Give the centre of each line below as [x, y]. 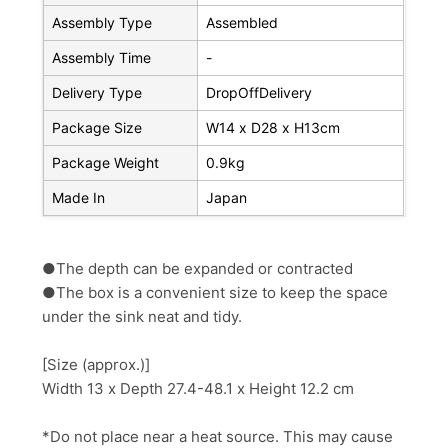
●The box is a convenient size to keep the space [215, 293]
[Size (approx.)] [96, 365]
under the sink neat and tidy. [142, 317]
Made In [79, 198]
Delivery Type [97, 93]
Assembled [242, 23]
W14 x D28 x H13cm [273, 128]
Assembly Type [102, 23]
